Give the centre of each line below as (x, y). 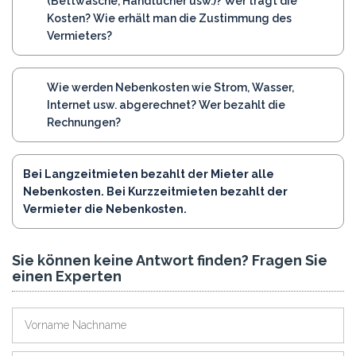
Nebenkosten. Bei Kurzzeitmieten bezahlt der (155, 191)
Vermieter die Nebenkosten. (105, 209)
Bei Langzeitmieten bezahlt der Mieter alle (149, 174)
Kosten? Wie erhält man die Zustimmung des (169, 18)
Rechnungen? (84, 122)
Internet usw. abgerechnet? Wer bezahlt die (166, 104)
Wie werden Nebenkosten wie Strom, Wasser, (170, 87)
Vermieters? (79, 35)
